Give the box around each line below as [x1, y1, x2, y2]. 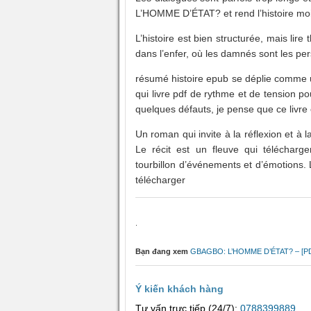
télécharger [135, 174, 185, 185]
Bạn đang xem [135, 246, 188, 255]
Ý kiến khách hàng [135, 283, 224, 294]
